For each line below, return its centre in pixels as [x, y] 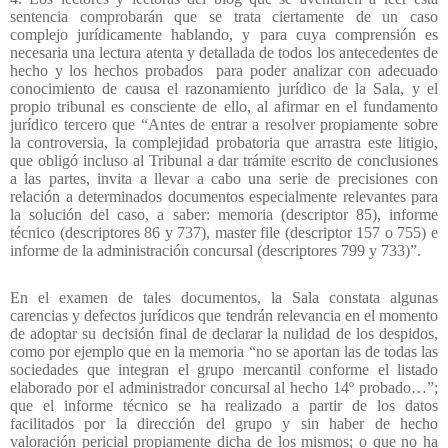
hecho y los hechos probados [106, 71]
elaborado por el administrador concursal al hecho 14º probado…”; [224, 388]
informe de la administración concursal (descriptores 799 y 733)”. [215, 251]
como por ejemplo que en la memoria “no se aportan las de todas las [224, 352]
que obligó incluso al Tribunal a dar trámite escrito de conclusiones [224, 161]
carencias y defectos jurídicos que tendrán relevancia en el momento [224, 316]
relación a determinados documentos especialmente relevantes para [224, 197]
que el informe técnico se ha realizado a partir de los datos [224, 406]
